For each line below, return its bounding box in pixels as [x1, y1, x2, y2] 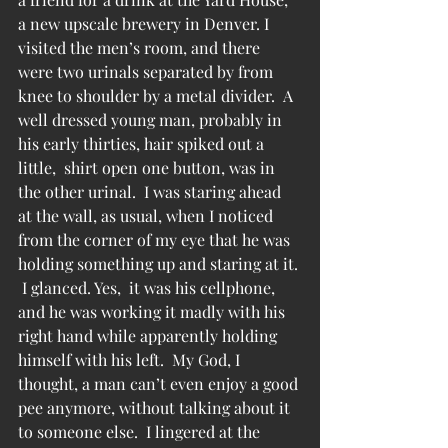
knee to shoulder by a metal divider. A [18, 85, 297, 106]
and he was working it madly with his [18, 301, 289, 322]
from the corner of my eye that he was [18, 229, 294, 250]
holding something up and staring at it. [18, 253, 302, 274]
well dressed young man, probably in [18, 109, 286, 130]
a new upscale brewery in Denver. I [18, 13, 273, 34]
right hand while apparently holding [18, 325, 281, 346]
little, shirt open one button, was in [18, 157, 279, 178]
